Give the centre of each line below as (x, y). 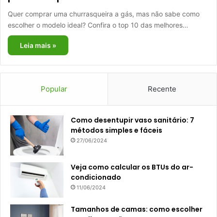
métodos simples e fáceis (116, 130)
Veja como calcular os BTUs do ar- (132, 167)
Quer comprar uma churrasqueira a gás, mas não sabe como (104, 14)
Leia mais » (38, 45)
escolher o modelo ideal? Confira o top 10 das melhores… (98, 25)
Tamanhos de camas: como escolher (137, 209)
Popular (54, 89)
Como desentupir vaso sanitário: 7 (132, 120)
